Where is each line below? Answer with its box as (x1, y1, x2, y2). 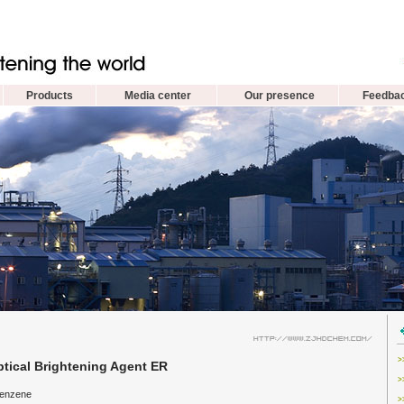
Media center (124, 89, 191, 102)
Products (26, 89, 73, 102)
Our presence (244, 89, 315, 102)
